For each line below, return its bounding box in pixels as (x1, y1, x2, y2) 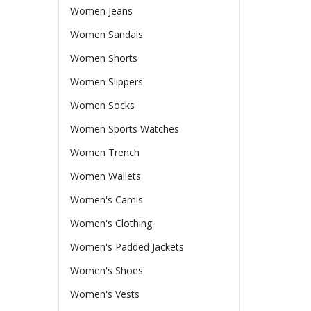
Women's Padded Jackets (70, 239, 185, 253)
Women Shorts (70, 51, 138, 65)
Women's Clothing (70, 216, 153, 230)
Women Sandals (70, 27, 144, 41)
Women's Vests (70, 287, 140, 301)
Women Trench (70, 145, 140, 159)
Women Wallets (70, 169, 142, 183)
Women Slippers (70, 74, 144, 88)
